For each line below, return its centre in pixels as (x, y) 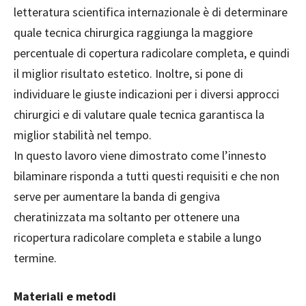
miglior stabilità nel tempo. (83, 135)
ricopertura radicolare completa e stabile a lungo (138, 238)
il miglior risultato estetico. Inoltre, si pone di (128, 74)
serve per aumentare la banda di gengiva (117, 197)
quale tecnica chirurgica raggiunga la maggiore (133, 33)
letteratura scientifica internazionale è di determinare (151, 12)
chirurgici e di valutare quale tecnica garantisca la (139, 115)
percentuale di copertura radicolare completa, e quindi (152, 53)
